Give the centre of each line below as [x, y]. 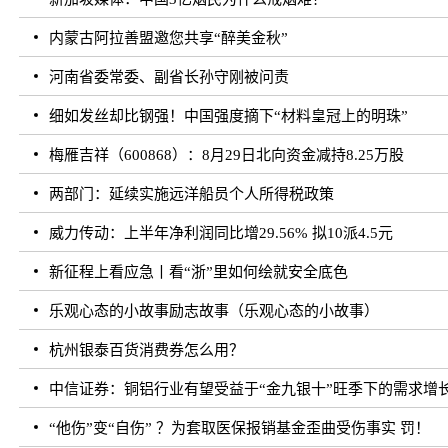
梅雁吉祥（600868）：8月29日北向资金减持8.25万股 [227, 155]
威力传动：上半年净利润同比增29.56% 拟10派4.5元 [221, 233]
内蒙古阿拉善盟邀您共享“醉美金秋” [169, 38]
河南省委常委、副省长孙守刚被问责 [169, 77]
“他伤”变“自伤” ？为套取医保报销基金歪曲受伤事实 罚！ [240, 428]
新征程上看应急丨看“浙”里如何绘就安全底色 [199, 272]
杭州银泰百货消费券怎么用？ [147, 350]
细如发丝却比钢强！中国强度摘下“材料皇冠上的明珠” [229, 116]
